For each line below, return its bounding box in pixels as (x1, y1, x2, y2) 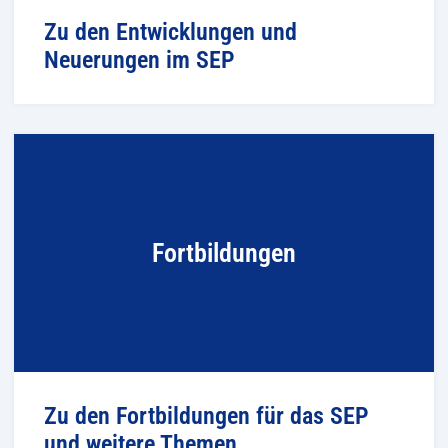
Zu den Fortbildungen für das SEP (44, 401, 369, 430)
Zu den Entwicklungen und (44, 17, 297, 46)
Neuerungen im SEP (44, 45, 235, 74)
